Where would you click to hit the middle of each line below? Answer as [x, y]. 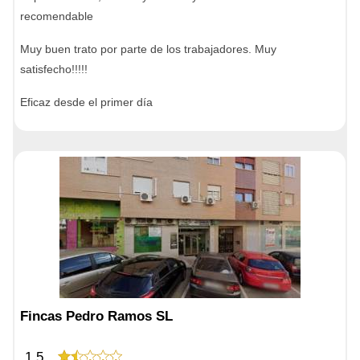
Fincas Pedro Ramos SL [96, 316]
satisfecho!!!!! [54, 69]
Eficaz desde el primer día [86, 102]
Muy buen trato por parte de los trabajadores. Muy [148, 49]
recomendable [57, 16]
